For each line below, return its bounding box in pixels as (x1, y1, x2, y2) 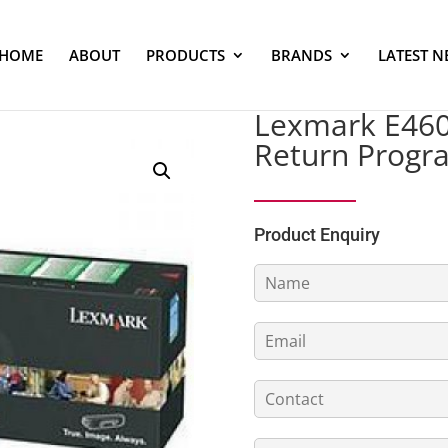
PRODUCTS (145, 45, 225, 65)
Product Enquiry (253, 223, 380, 245)
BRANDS (270, 45, 332, 65)
